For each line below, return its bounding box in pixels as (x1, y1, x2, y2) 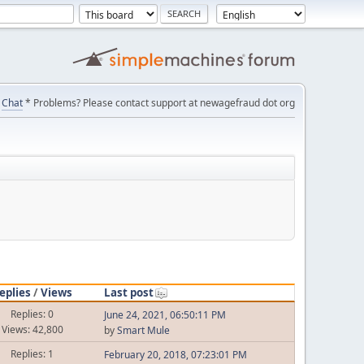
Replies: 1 (11, 346, 54, 361)
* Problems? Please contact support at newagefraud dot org (23, 96, 295, 110)
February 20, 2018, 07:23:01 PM (103, 348, 247, 362)
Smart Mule (116, 323, 170, 337)
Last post (103, 284, 154, 300)
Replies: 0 (11, 306, 54, 321)
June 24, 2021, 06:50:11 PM (103, 308, 226, 322)
